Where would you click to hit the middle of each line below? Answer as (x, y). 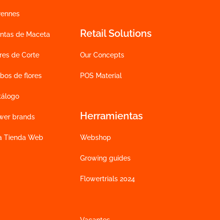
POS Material (101, 76)
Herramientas (111, 116)
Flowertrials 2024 (107, 179)
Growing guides (105, 158)
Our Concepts (102, 55)
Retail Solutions (116, 34)
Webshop (95, 138)
